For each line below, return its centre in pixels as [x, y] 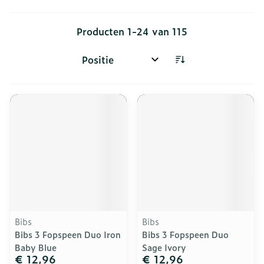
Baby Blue [36, 247]
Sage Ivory [164, 247]
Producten [102, 31]
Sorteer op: [103, 65]
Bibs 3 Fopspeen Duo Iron [68, 234]
